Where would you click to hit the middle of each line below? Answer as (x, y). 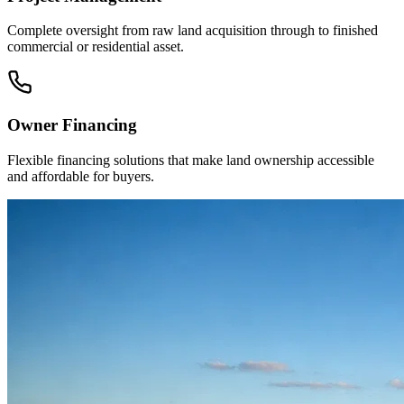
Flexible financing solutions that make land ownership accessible (191, 160)
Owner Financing (72, 125)
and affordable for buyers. (81, 176)
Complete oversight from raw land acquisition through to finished (193, 31)
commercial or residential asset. (96, 47)
